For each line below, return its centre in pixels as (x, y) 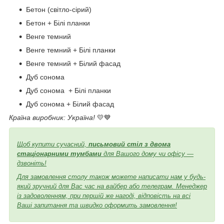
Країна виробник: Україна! (53, 117)
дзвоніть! (32, 163)
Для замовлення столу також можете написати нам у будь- (111, 176)
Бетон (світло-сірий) (59, 9)
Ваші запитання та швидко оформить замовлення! (97, 205)
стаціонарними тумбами (59, 153)
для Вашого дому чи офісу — (147, 153)
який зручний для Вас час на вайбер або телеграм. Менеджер (112, 186)
